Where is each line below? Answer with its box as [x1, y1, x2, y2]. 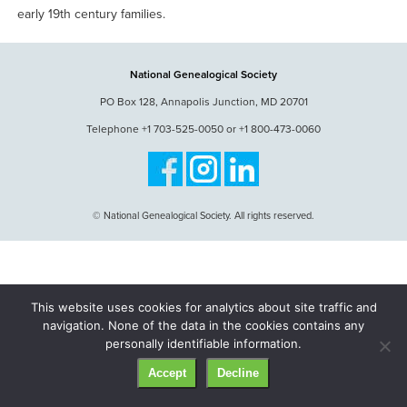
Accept [148, 366, 186, 380]
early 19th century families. [17, 5, 165, 23]
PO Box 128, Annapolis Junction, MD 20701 [99, 94, 308, 109]
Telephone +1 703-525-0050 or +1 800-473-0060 [86, 121, 321, 136]
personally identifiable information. [105, 336, 302, 351]
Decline [217, 366, 259, 380]
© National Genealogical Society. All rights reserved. [93, 208, 314, 223]
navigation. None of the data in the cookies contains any [43, 318, 364, 333]
